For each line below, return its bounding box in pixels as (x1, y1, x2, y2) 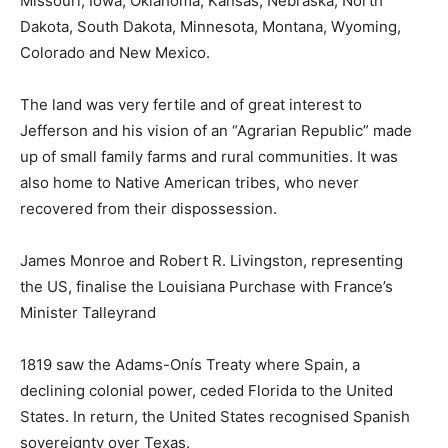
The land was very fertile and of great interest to (20, 94, 362, 114)
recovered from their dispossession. (20, 198, 277, 218)
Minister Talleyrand (20, 302, 156, 322)
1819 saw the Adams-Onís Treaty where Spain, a (20, 354, 360, 374)
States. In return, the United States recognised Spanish (20, 406, 410, 426)
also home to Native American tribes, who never (20, 172, 359, 192)
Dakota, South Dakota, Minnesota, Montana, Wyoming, (20, 16, 401, 36)
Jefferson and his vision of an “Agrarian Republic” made (20, 120, 412, 140)
